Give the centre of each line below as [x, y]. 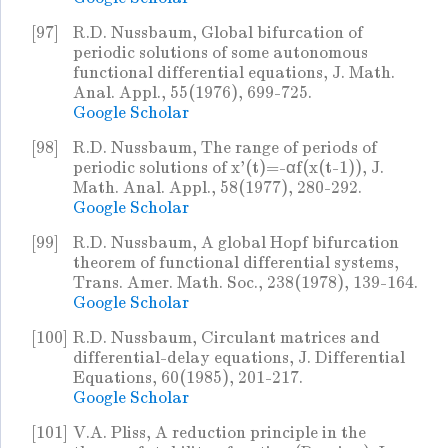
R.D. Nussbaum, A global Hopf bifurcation [236, 243]
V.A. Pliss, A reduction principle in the [219, 433]
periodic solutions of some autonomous [220, 53]
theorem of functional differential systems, [236, 263]
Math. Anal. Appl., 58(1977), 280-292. [217, 188]
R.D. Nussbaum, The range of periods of [225, 148]
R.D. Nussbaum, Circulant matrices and [226, 338]
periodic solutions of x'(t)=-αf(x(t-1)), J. [228, 168]
